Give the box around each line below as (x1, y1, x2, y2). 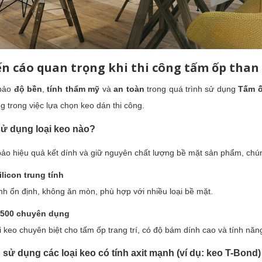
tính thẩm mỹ (47, 84, 100, 94)
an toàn (113, 84, 144, 94)
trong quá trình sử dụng (144, 84, 239, 94)
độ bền (13, 84, 43, 94)
